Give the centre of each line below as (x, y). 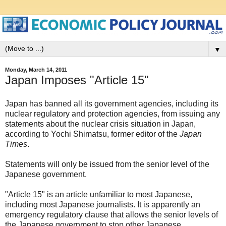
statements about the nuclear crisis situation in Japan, (100, 124)
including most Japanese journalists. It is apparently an (103, 205)
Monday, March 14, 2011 (36, 70)
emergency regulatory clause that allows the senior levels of (111, 215)
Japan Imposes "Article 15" (77, 80)
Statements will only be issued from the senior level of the (107, 164)
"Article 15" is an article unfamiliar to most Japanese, (99, 195)
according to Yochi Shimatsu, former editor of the (92, 134)
